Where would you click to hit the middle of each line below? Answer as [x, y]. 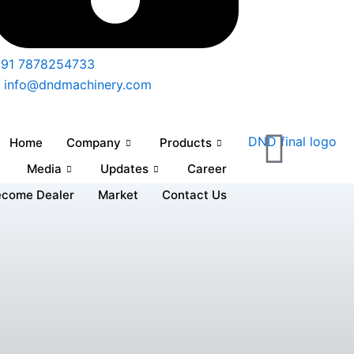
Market [118, 195]
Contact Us [194, 195]
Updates [124, 169]
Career [207, 169]
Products [185, 142]
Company [93, 142]
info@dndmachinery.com [77, 85]
